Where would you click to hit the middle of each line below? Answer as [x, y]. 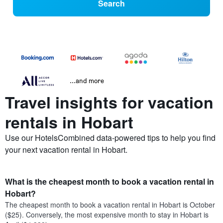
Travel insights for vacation [109, 102]
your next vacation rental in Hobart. [66, 150]
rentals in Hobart [69, 122]
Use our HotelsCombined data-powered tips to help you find [110, 138]
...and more [87, 81]
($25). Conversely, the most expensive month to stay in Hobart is [107, 215]
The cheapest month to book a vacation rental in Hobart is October [110, 205]
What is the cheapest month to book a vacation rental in [110, 182]
